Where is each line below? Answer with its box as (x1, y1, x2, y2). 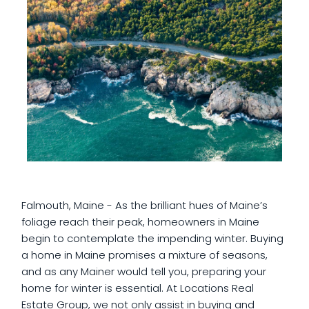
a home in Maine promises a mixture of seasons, (21, 247, 268, 262)
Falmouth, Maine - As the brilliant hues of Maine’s (21, 197, 268, 212)
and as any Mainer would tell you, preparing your (21, 263, 266, 279)
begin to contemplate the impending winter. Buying (21, 230, 283, 246)
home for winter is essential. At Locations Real (21, 280, 254, 295)
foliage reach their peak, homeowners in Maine (21, 214, 259, 229)
